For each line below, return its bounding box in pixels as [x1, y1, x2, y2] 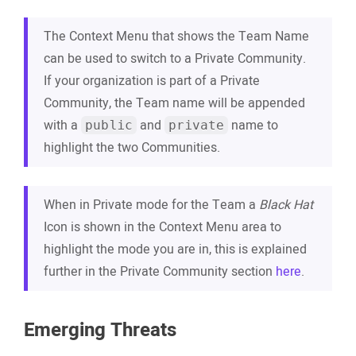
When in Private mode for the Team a [44, 195, 259, 215]
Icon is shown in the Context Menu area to [44, 217, 281, 237]
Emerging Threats [24, 315, 176, 344]
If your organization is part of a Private [44, 71, 260, 91]
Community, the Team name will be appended [44, 93, 305, 113]
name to [228, 115, 278, 135]
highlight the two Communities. [44, 137, 220, 157]
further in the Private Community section [44, 261, 276, 281]
